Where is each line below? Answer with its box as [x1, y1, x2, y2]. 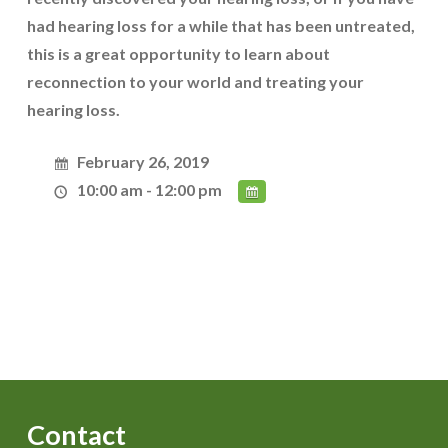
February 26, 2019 [77, 152, 210, 171]
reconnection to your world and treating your [26, 72, 364, 91]
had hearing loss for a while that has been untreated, [26, 16, 415, 35]
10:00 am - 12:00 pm [77, 180, 223, 199]
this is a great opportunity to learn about [26, 44, 330, 63]
